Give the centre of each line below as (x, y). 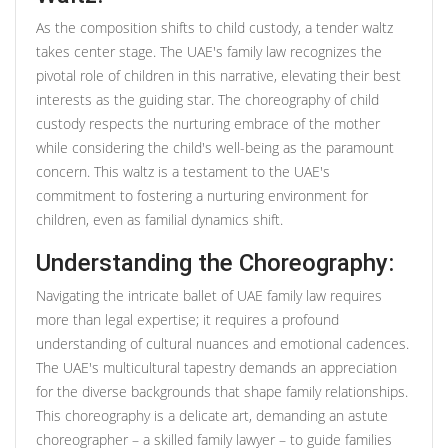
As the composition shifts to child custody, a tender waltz (214, 27)
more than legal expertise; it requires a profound (187, 319)
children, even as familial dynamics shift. (159, 219)
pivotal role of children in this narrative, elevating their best (218, 75)
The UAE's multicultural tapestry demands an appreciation (216, 367)
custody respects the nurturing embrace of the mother (208, 123)
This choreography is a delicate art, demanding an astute (212, 415)
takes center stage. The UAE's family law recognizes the (209, 51)
